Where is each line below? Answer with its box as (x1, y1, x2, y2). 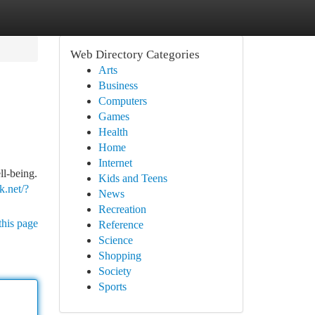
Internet (98, 157, 132, 169)
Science (98, 234, 133, 246)
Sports (98, 281, 127, 292)
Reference (98, 219, 143, 231)
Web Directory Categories (70, 48, 200, 61)
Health (98, 126, 128, 138)
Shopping (98, 250, 141, 262)
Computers (98, 95, 147, 107)
